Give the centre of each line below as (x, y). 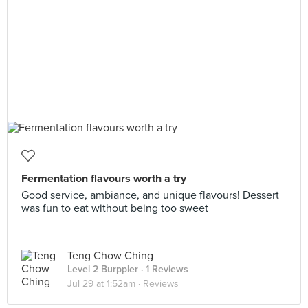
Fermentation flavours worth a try (104, 179)
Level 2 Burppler (103, 269)
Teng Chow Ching (110, 256)
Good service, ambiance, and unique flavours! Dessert (150, 195)
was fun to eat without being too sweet (115, 208)
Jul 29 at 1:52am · (105, 284)
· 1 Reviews (163, 269)
